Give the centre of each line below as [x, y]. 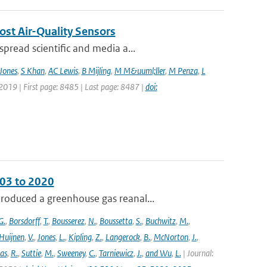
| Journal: [197, 253]
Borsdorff [24, 221]
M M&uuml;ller [139, 71]
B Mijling [96, 71]
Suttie [31, 253]
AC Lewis [63, 71]
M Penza [183, 71]
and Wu [158, 253]
